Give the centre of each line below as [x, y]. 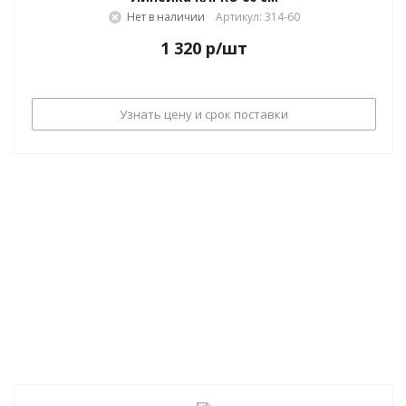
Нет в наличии [165, 17]
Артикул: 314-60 [257, 17]
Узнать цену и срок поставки [204, 114]
